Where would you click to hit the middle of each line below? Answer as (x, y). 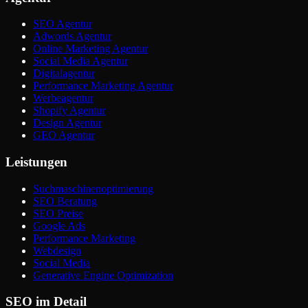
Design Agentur (67, 123)
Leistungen (36, 162)
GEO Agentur (64, 135)
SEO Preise (58, 213)
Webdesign (57, 250)
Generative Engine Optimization (103, 275)
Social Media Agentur (80, 61)
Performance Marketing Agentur (103, 86)
